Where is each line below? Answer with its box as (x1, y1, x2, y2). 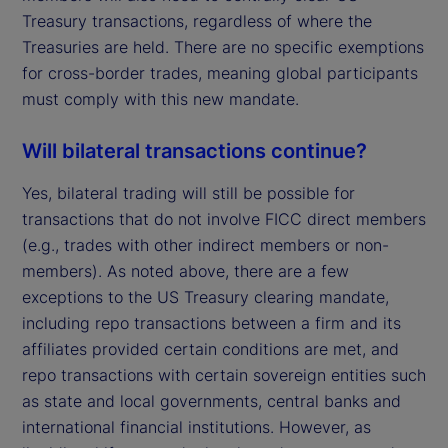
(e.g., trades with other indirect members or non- (22, 234, 389, 255)
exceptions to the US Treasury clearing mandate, (22, 286, 389, 307)
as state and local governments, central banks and (22, 390, 401, 411)
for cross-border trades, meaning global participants (22, 62, 418, 83)
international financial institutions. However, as (22, 416, 371, 437)
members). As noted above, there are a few (22, 260, 349, 281)
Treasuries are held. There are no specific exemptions (22, 36, 424, 57)
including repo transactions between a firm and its (22, 312, 401, 333)
